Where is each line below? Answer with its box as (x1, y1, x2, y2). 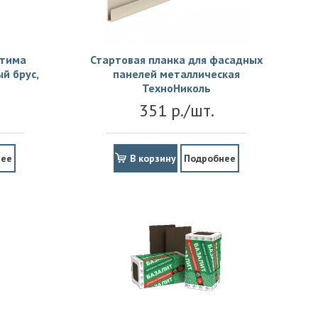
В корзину (130, 152, 176, 165)
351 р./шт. (138, 99, 214, 122)
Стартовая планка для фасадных (90, 53, 263, 67)
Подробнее (184, 152, 236, 165)
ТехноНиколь (142, 81, 211, 96)
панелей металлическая (113, 67, 240, 82)
